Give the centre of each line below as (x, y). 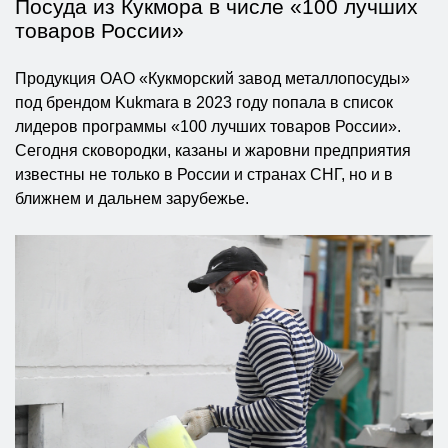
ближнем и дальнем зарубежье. (132, 198)
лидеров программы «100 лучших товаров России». (208, 126)
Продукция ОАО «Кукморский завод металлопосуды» (212, 78)
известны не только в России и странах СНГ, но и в (204, 174)
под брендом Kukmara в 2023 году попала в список (204, 102)
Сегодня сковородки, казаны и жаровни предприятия (213, 150)
